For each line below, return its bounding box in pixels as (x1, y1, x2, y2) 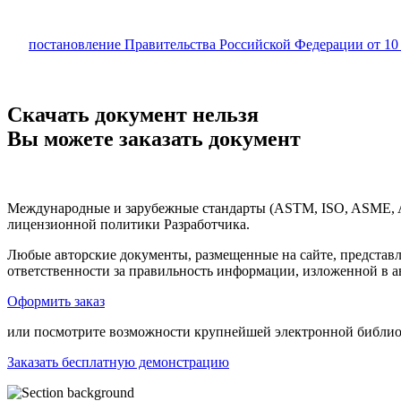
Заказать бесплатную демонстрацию (7, 354, 229, 371)
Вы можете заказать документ (7, 126, 301, 150)
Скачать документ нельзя (7, 102, 259, 126)
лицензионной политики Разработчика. (7, 217, 250, 233)
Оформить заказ (7, 294, 105, 310)
